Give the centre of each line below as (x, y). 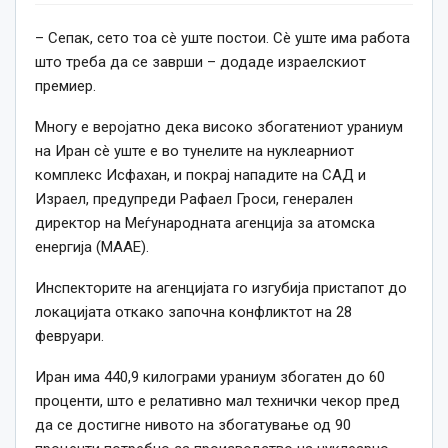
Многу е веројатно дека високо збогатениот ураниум (219, 127)
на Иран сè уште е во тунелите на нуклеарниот (194, 151)
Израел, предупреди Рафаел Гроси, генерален (194, 199)
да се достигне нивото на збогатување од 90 (193, 425)
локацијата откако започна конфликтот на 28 (193, 312)
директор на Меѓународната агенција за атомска (205, 223)
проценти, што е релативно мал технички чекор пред (217, 401)
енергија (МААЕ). (92, 247)
